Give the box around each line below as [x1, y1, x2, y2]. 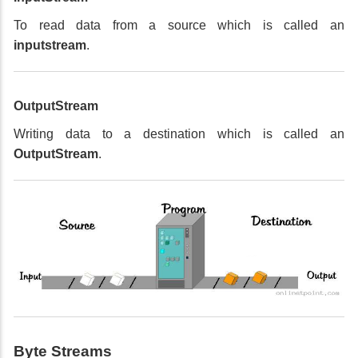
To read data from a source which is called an [14, 18, 344, 33]
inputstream [14, 38, 86, 53]
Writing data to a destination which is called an [14, 127, 344, 141]
